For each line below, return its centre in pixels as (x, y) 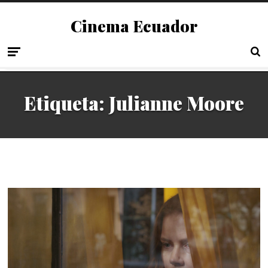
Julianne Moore (176, 103)
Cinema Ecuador (134, 26)
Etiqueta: (66, 103)
